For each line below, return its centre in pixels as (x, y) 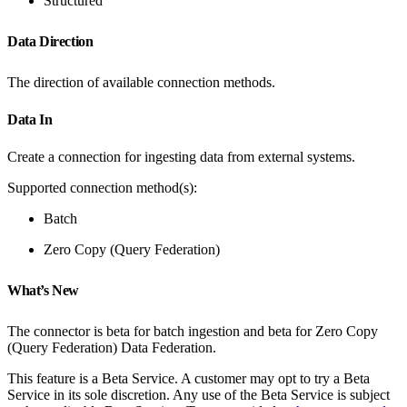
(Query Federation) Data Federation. (112, 347)
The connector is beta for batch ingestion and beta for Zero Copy (193, 331)
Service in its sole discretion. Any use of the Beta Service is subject (199, 394)
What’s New (45, 290)
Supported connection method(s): (102, 187)
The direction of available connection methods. (141, 82)
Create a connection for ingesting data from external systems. (181, 156)
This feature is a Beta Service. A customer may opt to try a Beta (189, 378)
